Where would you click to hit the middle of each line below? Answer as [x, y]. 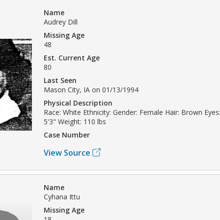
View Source [67, 152]
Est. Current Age [72, 57]
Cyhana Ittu [62, 196]
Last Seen [60, 80]
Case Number [67, 135]
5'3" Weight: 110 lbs [75, 121]
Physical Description [78, 103]
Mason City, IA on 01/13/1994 [91, 89]
